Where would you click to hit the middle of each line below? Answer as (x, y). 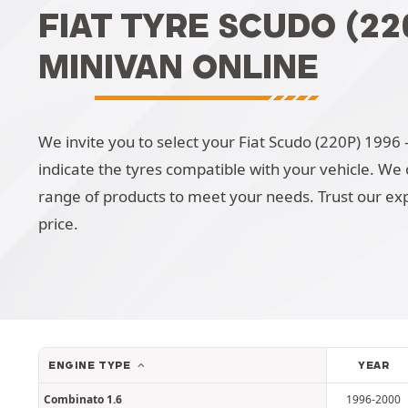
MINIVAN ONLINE (178, 66)
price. (58, 224)
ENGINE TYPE (92, 365)
